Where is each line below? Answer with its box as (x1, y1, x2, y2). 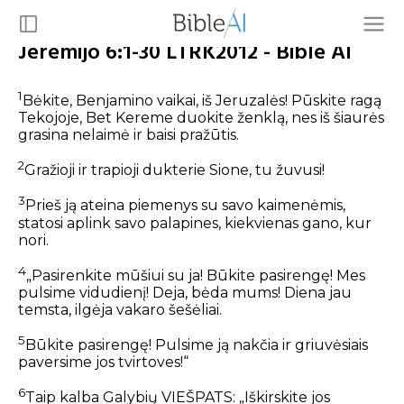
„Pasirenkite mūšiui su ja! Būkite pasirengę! (26, 267, 333, 285)
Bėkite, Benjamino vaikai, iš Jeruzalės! (23, 92, 288, 110)
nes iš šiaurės (291, 109, 384, 127)
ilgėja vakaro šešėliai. (75, 301, 222, 319)
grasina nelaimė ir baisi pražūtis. (18, 126, 239, 144)
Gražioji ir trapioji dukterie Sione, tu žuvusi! (24, 161, 325, 179)
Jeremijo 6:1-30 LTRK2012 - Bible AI (18, 35, 352, 70)
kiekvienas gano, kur (225, 214, 372, 232)
